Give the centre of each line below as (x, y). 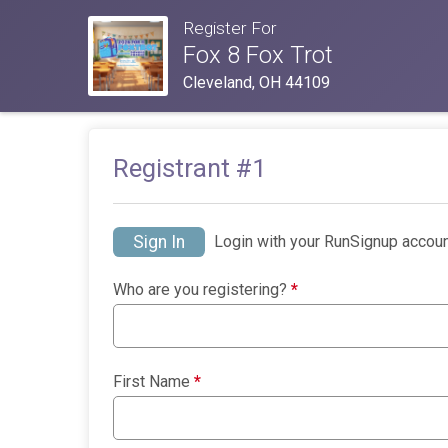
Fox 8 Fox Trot (257, 55)
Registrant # (182, 167)
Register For (229, 28)
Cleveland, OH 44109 (256, 83)
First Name (153, 382)
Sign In (159, 242)
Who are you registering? (202, 290)
